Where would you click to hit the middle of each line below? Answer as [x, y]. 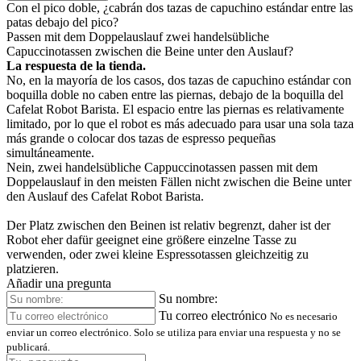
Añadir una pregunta [59, 284]
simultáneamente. [50, 153]
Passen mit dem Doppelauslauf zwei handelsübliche [138, 37]
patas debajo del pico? [62, 23]
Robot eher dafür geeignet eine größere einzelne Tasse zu [151, 240]
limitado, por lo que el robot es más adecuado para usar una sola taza [180, 124]
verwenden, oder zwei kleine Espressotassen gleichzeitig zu [158, 255]
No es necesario [304, 317]
